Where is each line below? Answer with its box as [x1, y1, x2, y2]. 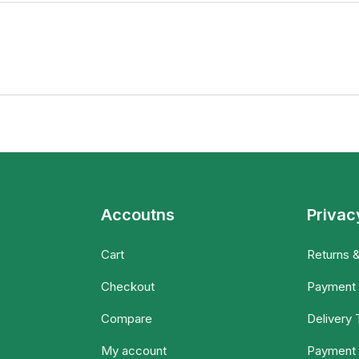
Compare [100, 311, 152, 327]
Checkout [100, 279, 155, 295]
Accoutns [100, 205, 175, 225]
